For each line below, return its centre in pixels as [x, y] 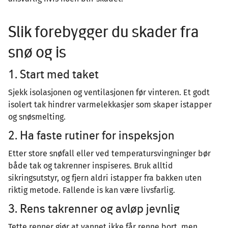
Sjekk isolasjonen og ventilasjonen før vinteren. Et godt [109, 92]
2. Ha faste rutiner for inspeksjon [93, 135]
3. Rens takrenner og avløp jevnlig [95, 208]
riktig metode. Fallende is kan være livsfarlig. [93, 190]
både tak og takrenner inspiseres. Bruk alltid [91, 165]
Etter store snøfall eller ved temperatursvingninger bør [109, 153]
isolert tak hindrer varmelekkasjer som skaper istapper [110, 104]
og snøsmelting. [37, 117]
